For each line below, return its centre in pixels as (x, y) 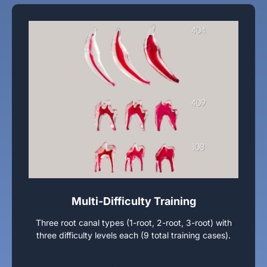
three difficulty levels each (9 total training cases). (133, 235)
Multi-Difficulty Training (133, 201)
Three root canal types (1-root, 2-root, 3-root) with (133, 223)
